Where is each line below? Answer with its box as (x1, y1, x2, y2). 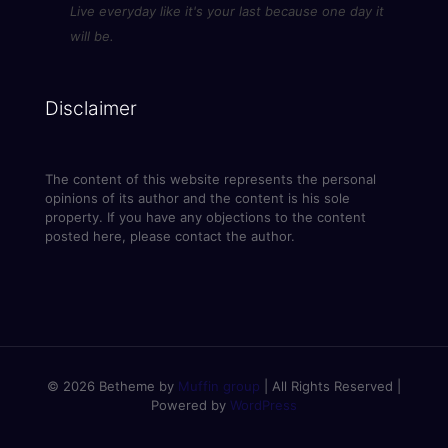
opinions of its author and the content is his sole (45, 190, 350, 207)
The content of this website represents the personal (45, 171, 376, 188)
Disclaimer (45, 97, 137, 121)
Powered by (151, 397, 230, 414)
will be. (70, 28, 114, 45)
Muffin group (178, 378, 260, 395)
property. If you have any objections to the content (45, 209, 366, 226)
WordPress (230, 397, 297, 414)
